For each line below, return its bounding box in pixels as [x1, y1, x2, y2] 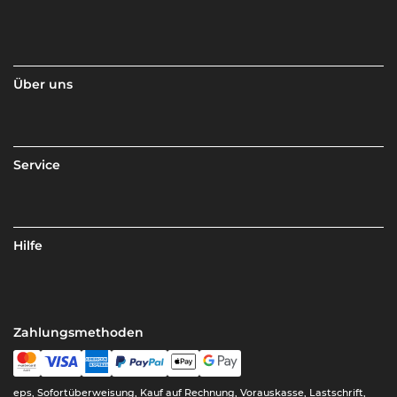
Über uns [13, 75, 74, 92]
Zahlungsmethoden [13, 323, 144, 340]
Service [13, 156, 61, 173]
